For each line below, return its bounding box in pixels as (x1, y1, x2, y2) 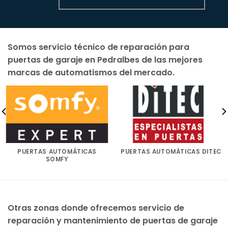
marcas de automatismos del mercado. (8, 67, 175, 79)
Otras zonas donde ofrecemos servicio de (8, 202, 184, 214)
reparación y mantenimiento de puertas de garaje (8, 215, 218, 227)
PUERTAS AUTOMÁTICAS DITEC (121, 147, 221, 156)
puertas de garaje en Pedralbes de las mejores (8, 54, 203, 66)
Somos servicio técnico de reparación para (8, 41, 189, 53)
